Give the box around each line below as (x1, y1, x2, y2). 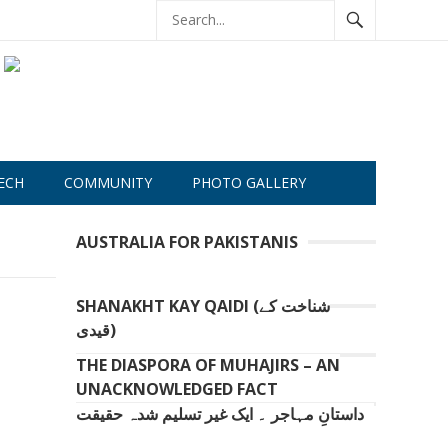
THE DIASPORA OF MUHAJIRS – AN (76, 354, 340, 376)
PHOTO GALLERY (192, 173, 306, 192)
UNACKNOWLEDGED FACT (76, 378, 278, 400)
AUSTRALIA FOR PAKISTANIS (76, 231, 298, 253)
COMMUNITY (64, 173, 152, 192)
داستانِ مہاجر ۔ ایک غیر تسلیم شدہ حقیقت (76, 403, 364, 425)
